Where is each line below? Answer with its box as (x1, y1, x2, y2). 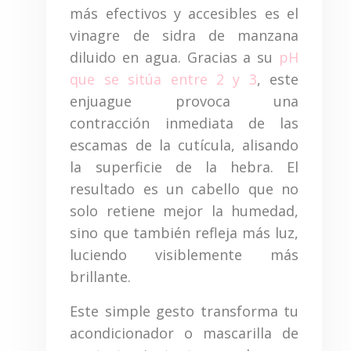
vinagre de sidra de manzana (70, 25, 299, 45)
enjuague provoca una (70, 91, 299, 110)
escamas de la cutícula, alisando (70, 135, 299, 154)
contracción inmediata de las (70, 113, 299, 132)
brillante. (70, 266, 132, 286)
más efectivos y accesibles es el (70, 3, 299, 23)
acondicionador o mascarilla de (70, 323, 299, 342)
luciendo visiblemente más (70, 244, 299, 264)
